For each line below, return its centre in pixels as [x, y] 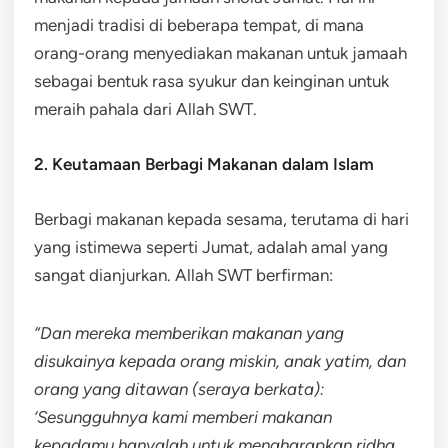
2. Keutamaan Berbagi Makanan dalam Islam [204, 163]
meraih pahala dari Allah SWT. [145, 108]
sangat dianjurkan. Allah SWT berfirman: [183, 274]
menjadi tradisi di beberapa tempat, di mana [199, 24]
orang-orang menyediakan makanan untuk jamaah [220, 52]
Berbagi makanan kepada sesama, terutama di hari [221, 218]
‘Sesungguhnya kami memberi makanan [183, 416]
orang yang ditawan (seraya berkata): [179, 388]
